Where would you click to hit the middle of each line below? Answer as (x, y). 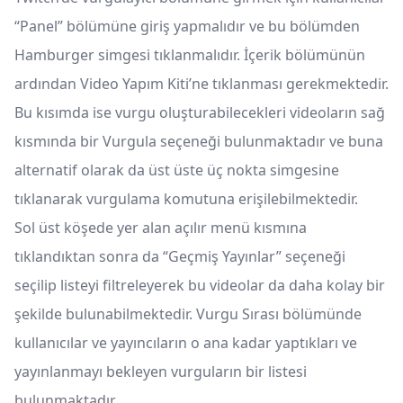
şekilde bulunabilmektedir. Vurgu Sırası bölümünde (188, 314)
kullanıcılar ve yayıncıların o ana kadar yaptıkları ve (186, 343)
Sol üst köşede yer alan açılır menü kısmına (161, 228)
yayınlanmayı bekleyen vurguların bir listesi (161, 372)
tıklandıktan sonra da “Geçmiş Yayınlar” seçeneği (180, 257)
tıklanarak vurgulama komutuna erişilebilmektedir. (186, 199)
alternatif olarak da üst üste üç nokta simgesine (177, 170)
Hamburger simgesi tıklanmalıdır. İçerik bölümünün (190, 55)
